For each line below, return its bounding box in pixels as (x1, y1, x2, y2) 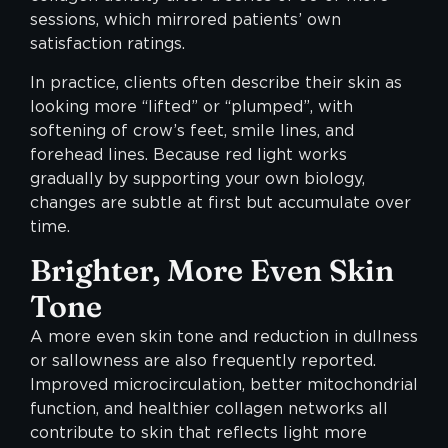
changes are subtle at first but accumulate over (30, 192, 411, 212)
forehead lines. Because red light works (30, 144, 347, 164)
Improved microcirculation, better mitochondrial (30, 375, 418, 395)
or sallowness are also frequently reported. (30, 351, 376, 371)
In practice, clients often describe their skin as (30, 72, 402, 92)
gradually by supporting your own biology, (30, 168, 365, 188)
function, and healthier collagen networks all (30, 399, 388, 419)
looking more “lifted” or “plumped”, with (30, 96, 353, 116)
